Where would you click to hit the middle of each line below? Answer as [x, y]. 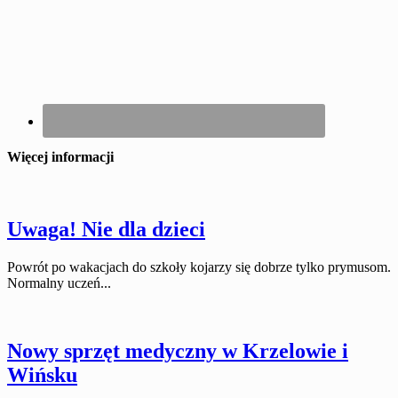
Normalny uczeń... [59, 283]
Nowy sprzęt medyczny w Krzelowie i [178, 351]
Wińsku [42, 375]
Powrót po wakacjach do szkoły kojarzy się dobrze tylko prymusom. [199, 267]
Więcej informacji [60, 157]
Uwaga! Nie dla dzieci [106, 230]
